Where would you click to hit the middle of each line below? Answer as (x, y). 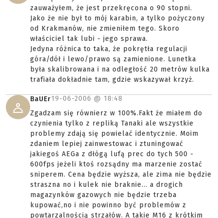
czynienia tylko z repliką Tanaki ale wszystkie (112, 124)
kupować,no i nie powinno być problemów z (108, 205)
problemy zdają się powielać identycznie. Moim (114, 134)
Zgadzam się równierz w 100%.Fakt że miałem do (116, 113)
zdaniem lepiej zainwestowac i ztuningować (107, 144)
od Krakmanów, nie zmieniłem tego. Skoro (105, 29)
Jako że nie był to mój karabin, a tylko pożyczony (118, 18)
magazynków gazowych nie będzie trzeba (103, 195)
